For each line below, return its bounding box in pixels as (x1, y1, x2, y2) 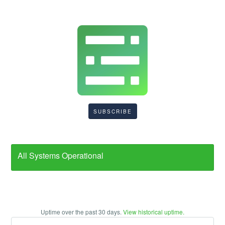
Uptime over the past (41, 207, 98, 216)
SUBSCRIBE (93, 108, 132, 115)
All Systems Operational (18, 150, 104, 161)
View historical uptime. (123, 207, 184, 216)
